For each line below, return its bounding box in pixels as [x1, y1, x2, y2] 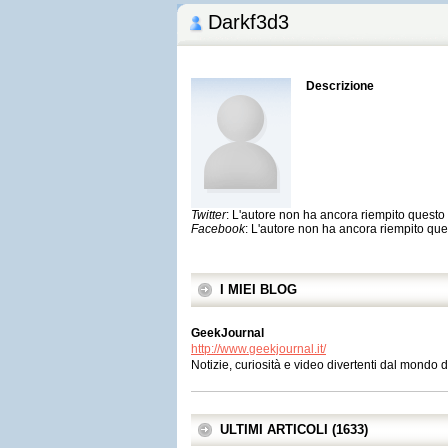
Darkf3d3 [208, 11, 289, 33]
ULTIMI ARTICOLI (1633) [220, 422, 368, 437]
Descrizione [306, 79, 374, 93]
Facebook [191, 222, 245, 236]
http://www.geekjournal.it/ [191, 342, 326, 356]
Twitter [191, 208, 226, 222]
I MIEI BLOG [220, 282, 297, 297]
